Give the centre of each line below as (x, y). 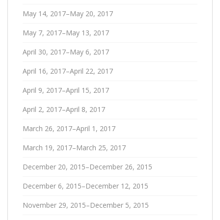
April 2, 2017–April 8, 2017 (64, 109)
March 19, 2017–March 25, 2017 (74, 147)
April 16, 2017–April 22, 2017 (68, 71)
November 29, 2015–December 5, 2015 (86, 205)
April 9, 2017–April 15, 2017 (66, 90)
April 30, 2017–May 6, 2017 (66, 52)
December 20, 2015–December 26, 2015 (87, 166)
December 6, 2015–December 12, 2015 (85, 186)
